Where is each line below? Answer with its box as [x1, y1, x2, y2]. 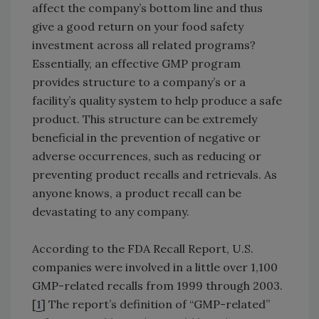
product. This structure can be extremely [32, 112, 257, 127]
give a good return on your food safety [32, 19, 244, 34]
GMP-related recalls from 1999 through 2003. [32, 278, 283, 293]
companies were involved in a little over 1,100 [32, 260, 278, 275]
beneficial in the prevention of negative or [32, 130, 261, 145]
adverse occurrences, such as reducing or [32, 149, 261, 164]
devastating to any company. [32, 204, 189, 219]
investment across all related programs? [32, 38, 256, 53]
